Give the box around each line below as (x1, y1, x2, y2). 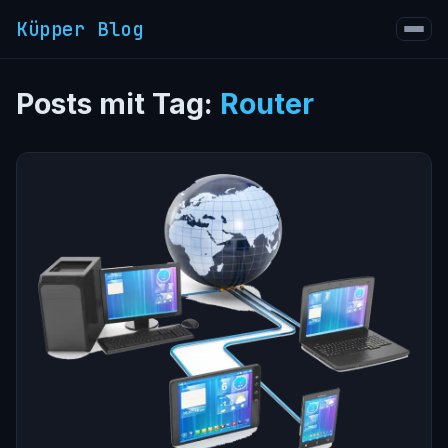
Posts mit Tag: (16, 86, 220, 121)
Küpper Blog (16, 15, 144, 42)
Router (220, 86, 314, 121)
